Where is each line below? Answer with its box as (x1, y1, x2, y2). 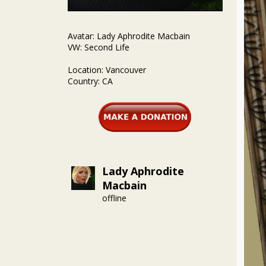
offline (102, 192, 126, 204)
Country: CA (68, 75, 113, 87)
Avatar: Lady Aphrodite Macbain (68, 30, 190, 42)
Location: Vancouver (68, 64, 146, 75)
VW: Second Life (68, 42, 129, 53)
